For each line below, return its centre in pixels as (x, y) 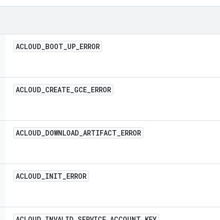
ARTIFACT (100, 133)
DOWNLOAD (62, 133)
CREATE (58, 90)
